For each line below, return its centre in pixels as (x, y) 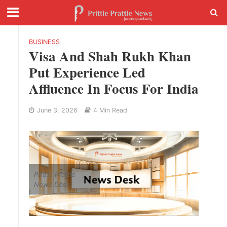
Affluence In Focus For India (113, 88)
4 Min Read (110, 110)
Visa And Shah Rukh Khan (110, 56)
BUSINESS (44, 42)
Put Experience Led (87, 72)
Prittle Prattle (54, 174)
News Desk (52, 184)
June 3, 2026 (57, 110)
